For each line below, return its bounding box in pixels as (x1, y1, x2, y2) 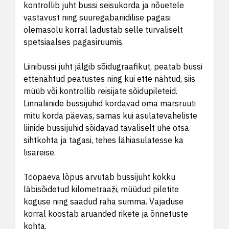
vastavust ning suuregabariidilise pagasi (24, 12, 171, 22)
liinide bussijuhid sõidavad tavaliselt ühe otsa (24, 123, 189, 133)
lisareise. (24, 147, 56, 157)
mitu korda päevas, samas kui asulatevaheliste (24, 110, 197, 121)
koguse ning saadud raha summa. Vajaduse (24, 196, 184, 207)
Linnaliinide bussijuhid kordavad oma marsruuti (24, 98, 196, 108)
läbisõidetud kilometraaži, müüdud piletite (24, 184, 179, 194)
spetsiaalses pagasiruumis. (24, 37, 124, 47)
